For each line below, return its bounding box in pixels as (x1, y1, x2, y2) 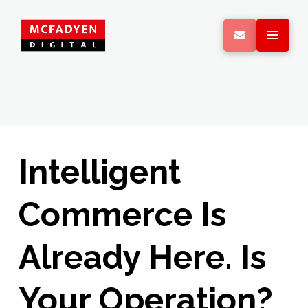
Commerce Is (18, 195, 226, 234)
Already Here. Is (18, 237, 266, 276)
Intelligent (18, 152, 181, 191)
